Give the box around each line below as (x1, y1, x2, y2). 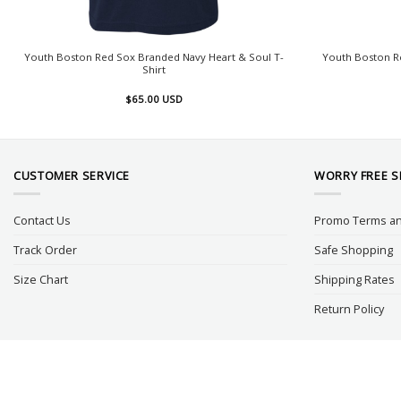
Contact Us (13, 212, 71, 229)
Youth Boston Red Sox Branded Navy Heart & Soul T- (23, 49, 284, 64)
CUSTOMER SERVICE (13, 167, 131, 184)
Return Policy (314, 301, 384, 318)
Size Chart (13, 271, 68, 288)
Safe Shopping (314, 242, 393, 259)
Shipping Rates (314, 271, 395, 288)
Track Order (13, 242, 77, 259)
